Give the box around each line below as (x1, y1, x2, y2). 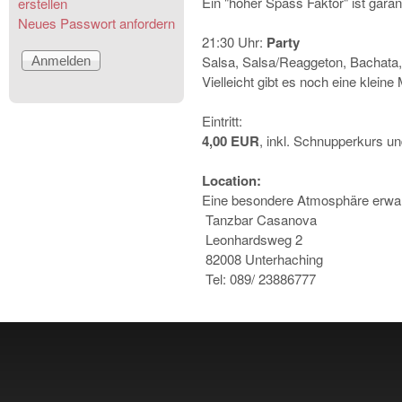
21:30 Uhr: (202, 32, 267, 52)
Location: (202, 170, 262, 191)
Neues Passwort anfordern (18, 13, 175, 32)
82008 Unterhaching (202, 249, 324, 269)
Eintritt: (202, 111, 243, 131)
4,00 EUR (202, 131, 260, 152)
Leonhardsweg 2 (202, 230, 303, 249)
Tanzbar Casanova (202, 210, 318, 230)
